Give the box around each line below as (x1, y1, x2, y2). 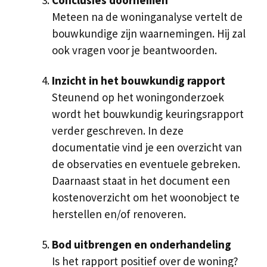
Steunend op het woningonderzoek (52, 89, 224, 104)
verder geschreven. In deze (52, 123, 184, 138)
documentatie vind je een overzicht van (52, 139, 242, 154)
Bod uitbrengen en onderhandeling (52, 237, 231, 252)
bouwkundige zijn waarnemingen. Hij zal (52, 26, 246, 41)
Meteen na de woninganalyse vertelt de (52, 9, 243, 24)
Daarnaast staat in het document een (52, 173, 230, 188)
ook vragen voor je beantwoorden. (52, 42, 217, 57)
